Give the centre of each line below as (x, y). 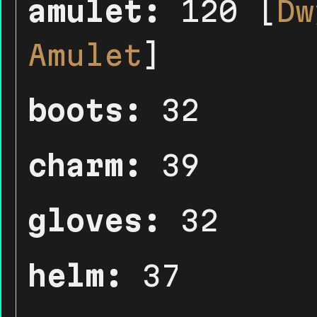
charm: (85, 165)
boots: (85, 110)
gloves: (94, 220)
